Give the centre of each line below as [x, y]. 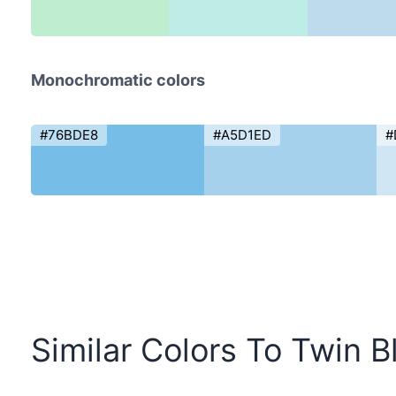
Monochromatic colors [118, 80]
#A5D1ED [242, 135]
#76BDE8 [69, 135]
